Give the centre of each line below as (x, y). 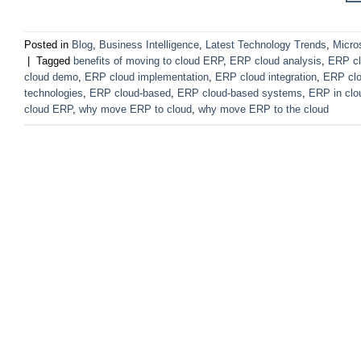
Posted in (48, 45)
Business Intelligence (149, 45)
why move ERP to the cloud (263, 110)
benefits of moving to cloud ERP (148, 61)
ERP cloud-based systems (240, 93)
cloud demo (51, 77)
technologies (54, 93)
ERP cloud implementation (147, 77)
